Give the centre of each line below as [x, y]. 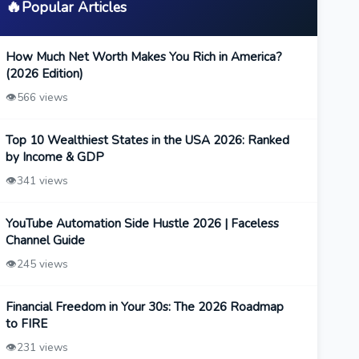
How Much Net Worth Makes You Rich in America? [143, 57]
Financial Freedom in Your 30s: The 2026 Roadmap [144, 307]
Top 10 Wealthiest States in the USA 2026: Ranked [147, 141]
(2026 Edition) [44, 74]
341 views [42, 181]
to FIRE [26, 324]
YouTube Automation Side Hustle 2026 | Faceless [142, 224]
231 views [42, 348]
